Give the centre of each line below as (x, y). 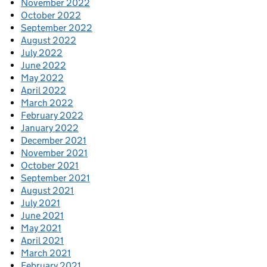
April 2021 (42, 240)
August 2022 (49, 40)
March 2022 (47, 103)
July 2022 (42, 52)
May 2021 (41, 228)
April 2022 (44, 90)
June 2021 (42, 215)
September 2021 (55, 178)
